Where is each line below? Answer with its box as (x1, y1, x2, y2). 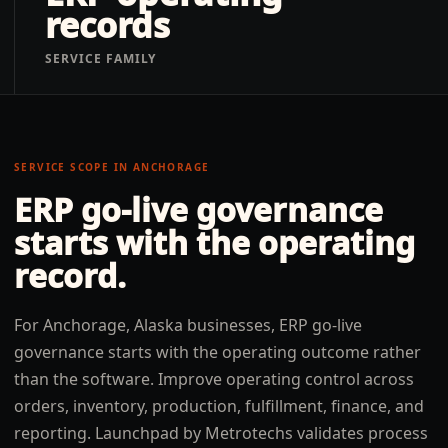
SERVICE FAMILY (45, 50, 157, 67)
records (45, 2, 170, 48)
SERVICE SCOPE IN (14, 160, 133, 174)
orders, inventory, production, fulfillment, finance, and (14, 395, 424, 417)
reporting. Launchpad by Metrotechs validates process (14, 422, 428, 444)
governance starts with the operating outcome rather (14, 341, 421, 363)
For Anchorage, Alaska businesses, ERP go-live (14, 314, 362, 336)
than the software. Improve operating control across (14, 368, 414, 390)
